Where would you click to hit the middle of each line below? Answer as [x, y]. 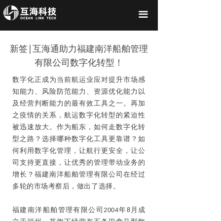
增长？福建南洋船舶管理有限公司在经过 [79, 175]
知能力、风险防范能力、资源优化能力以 [79, 92]
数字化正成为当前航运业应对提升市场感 [79, 80]
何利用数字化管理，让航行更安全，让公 [79, 151]
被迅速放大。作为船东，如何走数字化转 [79, 128]
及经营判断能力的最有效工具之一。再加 [79, 104]
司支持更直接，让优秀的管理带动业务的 [79, 163]
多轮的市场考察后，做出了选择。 [66, 187]
